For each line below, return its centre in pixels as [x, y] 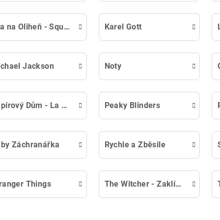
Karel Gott [123, 27]
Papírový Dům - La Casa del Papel [65, 105]
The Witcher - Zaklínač [179, 184]
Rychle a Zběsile [135, 144]
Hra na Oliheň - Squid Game [67, 27]
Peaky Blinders [132, 105]
